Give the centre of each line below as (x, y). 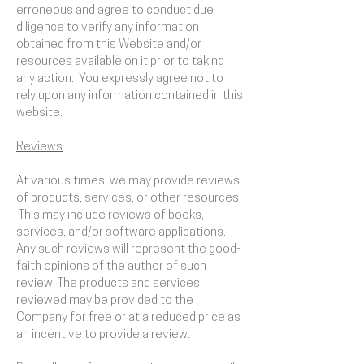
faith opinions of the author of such (111, 267)
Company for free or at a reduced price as (128, 318)
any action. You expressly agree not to (120, 79)
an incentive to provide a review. (104, 335)
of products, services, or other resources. (129, 199)
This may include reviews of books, (110, 216)
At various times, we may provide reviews (128, 182)
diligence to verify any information (108, 28)
